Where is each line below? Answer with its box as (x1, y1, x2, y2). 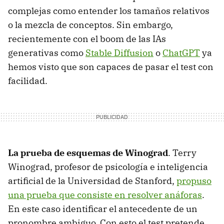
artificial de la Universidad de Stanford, (8, 174, 176, 186)
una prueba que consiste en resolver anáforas (8, 188, 202, 200)
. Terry (168, 146, 196, 158)
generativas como (8, 46, 85, 58)
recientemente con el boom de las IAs (8, 32, 166, 44)
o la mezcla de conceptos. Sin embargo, (8, 18, 173, 30)
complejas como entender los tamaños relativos (8, 4, 209, 16)
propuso (176, 174, 211, 186)
